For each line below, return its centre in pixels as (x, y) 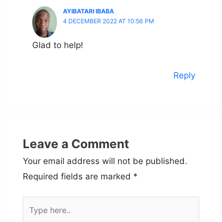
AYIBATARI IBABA (88, 11)
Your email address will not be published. (105, 161)
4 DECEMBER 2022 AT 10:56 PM (108, 21)
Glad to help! (58, 45)
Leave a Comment (76, 143)
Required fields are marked (78, 176)
